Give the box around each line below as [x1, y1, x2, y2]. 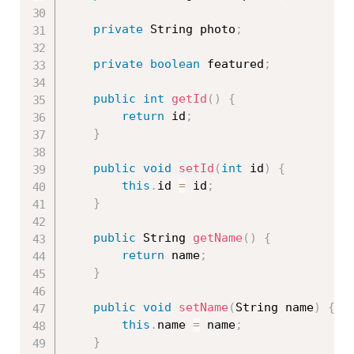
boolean [150, 57, 200, 72]
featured [200, 57, 264, 72]
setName [179, 300, 228, 315]
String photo [143, 22, 235, 37]
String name [235, 300, 314, 315]
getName [193, 231, 243, 246]
